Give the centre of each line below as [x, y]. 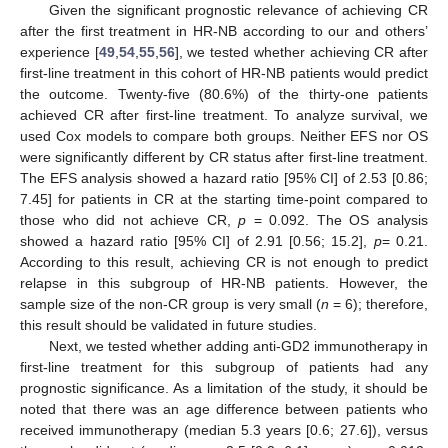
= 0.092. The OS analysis [337, 220]
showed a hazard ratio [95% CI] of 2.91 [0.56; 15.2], [197, 241]
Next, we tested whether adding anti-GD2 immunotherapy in [238, 346]
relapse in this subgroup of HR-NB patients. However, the [224, 283]
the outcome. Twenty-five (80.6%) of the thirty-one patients [224, 94]
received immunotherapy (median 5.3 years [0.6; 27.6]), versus [224, 430]
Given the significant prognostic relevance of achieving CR [238, 10]
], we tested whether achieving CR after [301, 52]
